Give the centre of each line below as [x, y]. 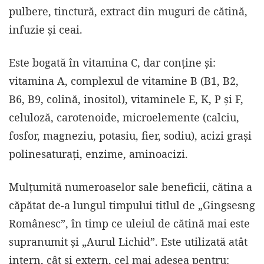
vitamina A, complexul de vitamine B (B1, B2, [124, 81]
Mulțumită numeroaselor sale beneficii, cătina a [131, 187]
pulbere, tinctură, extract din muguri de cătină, [128, 11]
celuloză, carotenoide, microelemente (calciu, [124, 118]
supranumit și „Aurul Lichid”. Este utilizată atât [128, 242]
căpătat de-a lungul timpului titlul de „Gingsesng [132, 205]
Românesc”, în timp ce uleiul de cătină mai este [129, 224]
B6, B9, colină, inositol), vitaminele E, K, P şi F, [126, 99]
